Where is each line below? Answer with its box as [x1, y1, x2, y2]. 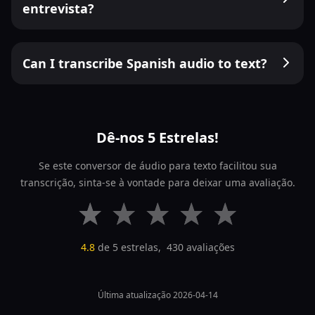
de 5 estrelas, [94, 240, 167, 254]
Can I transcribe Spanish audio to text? [22, 55, 267, 72]
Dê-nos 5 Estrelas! [96, 128, 219, 147]
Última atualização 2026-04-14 [97, 289, 218, 301]
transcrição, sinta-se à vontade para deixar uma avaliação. [20, 176, 295, 189]
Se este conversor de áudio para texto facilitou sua [38, 159, 277, 172]
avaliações [183, 240, 235, 254]
